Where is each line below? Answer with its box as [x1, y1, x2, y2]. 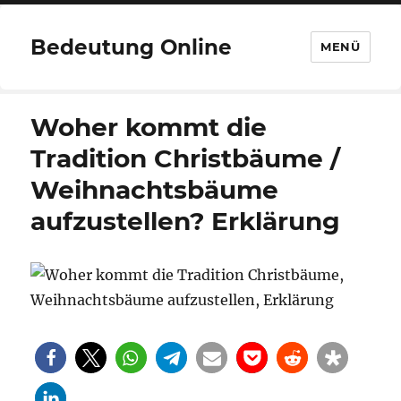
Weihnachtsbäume [30, 175, 279, 205]
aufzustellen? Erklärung [30, 206, 341, 236]
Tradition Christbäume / [30, 143, 341, 174]
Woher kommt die [30, 112, 268, 142]
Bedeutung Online [30, 34, 233, 60]
